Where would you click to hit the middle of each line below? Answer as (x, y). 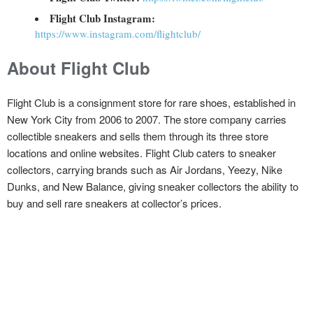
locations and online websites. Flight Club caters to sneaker (141, 152)
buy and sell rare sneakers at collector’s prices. (114, 203)
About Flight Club (79, 67)
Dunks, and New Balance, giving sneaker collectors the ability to (153, 186)
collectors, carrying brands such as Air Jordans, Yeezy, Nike (145, 169)
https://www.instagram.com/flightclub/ (118, 33)
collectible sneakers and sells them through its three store (138, 136)
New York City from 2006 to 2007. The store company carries (147, 119)
